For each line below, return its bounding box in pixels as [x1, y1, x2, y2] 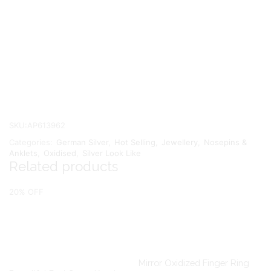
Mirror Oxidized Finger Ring [139, 257, 249, 268]
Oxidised [44, 148, 76, 158]
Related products [9, 158, 118, 175]
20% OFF [9, 186, 44, 197]
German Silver [56, 137, 108, 148]
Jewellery [162, 137, 198, 148]
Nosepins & [204, 137, 247, 148]
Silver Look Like [82, 148, 141, 158]
